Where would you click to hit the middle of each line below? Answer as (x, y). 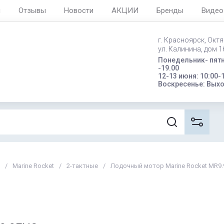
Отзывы (32, 10)
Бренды (170, 10)
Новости (79, 10)
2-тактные (82, 166)
